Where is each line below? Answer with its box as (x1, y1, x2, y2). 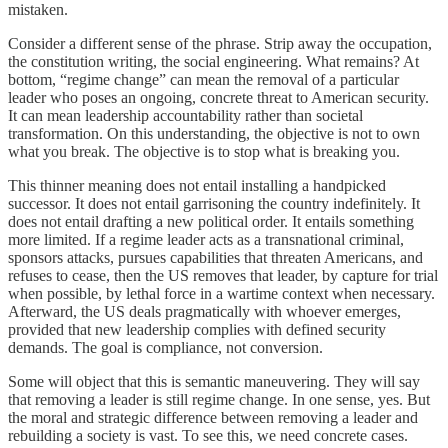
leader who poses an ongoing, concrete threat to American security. (8, 88, 429, 106)
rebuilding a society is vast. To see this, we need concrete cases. (8, 426, 408, 444)
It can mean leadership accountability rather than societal (8, 106, 363, 124)
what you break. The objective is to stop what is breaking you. (8, 142, 400, 160)
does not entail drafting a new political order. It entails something (8, 212, 414, 230)
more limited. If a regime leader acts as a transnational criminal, (8, 230, 404, 248)
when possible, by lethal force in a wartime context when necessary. (8, 284, 435, 302)
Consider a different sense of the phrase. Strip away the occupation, (8, 34, 432, 52)
